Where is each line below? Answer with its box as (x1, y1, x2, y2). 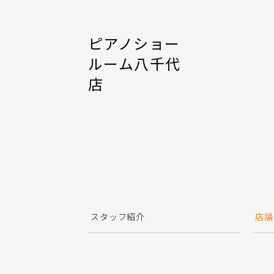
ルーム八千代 (88, 52, 181, 74)
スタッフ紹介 (91, 210, 146, 223)
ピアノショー (88, 32, 180, 54)
